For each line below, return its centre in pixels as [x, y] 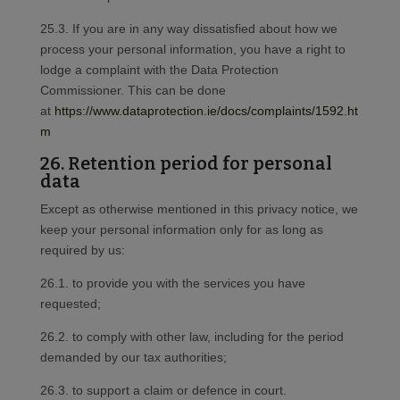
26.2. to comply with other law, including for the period [192, 337]
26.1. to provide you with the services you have [172, 283]
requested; [70, 304]
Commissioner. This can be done [133, 91]
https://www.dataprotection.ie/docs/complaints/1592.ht [206, 111]
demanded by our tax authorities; [133, 358]
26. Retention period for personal [186, 164]
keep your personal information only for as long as [181, 230]
